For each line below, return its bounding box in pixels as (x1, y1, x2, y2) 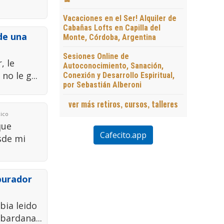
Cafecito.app (99, 129, 146, 141)
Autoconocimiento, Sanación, (62, 61, 163, 71)
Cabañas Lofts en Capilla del (62, 23, 160, 33)
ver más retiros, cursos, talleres (68, 98, 178, 110)
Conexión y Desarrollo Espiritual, (62, 70, 174, 80)
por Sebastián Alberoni (62, 80, 141, 90)
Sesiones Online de (62, 51, 129, 61)
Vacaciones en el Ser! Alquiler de (62, 13, 176, 23)
